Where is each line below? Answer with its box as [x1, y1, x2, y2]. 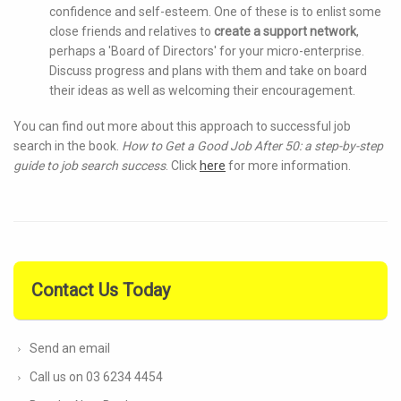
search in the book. [13, 139, 122, 154]
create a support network [214, 24, 356, 39]
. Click [166, 158, 200, 174]
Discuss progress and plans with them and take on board [49, 64, 367, 79]
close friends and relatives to [49, 24, 214, 39]
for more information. [228, 158, 351, 174]
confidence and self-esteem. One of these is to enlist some [49, 4, 381, 20]
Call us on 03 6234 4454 [30, 370, 163, 385]
